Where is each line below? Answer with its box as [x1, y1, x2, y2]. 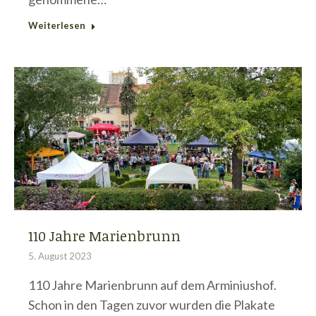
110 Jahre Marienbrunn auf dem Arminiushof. [28, 277, 276, 293]
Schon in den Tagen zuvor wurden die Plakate [28, 297, 275, 313]
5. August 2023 [28, 250, 92, 262]
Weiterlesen [28, 19, 85, 31]
